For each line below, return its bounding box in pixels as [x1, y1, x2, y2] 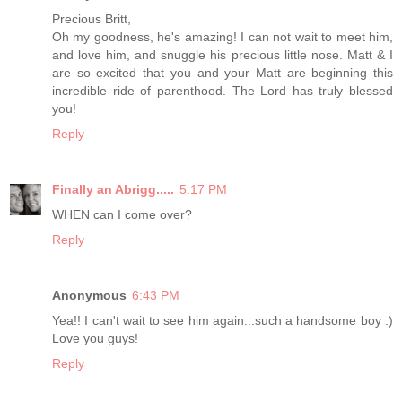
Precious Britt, [52, 12, 131, 26]
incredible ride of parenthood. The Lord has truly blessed [52, 83, 393, 98]
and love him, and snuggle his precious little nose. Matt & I [52, 48, 393, 62]
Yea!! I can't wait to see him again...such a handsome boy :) [52, 312, 393, 328]
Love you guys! [52, 330, 138, 345]
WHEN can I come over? [52, 206, 192, 222]
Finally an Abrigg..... [52, 181, 174, 197]
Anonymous [52, 287, 127, 302]
